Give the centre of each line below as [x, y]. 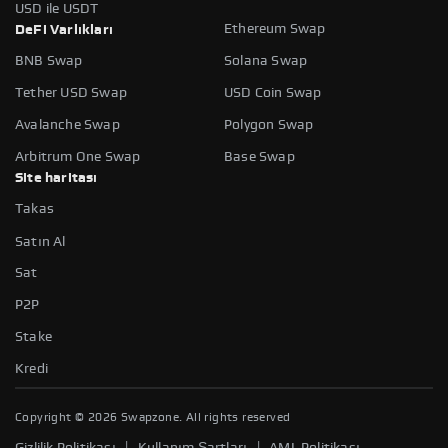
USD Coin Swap [273, 92]
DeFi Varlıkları [64, 29]
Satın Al [40, 241]
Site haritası [56, 177]
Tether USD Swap [71, 92]
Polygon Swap [269, 124]
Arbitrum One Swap [78, 156]
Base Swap [259, 156]
